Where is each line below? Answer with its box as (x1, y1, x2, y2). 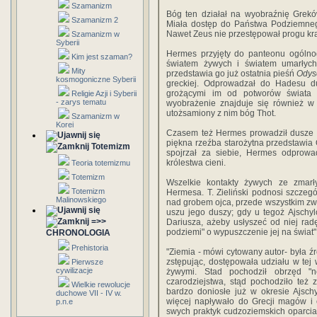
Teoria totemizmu (71, 158, 130, 167)
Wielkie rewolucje (71, 280, 130, 289)
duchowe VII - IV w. (56, 289, 122, 297)
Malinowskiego (56, 195, 106, 204)
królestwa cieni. (166, 158, 226, 168)
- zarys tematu (56, 98, 106, 106)
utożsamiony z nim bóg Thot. (166, 108, 276, 118)
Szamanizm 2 (71, 16, 118, 24)
